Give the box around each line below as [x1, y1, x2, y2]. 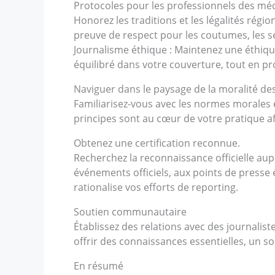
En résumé [74, 259, 123, 273]
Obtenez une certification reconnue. [74, 136, 240, 150]
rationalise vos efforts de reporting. [74, 180, 238, 194]
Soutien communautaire [74, 205, 187, 219]
